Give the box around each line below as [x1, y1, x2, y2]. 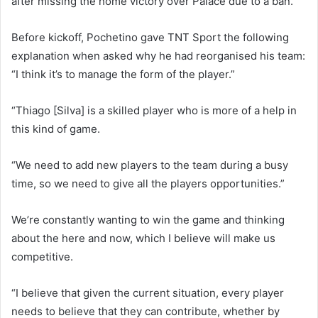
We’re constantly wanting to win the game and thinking [11, 213, 285, 226]
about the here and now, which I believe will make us [11, 231, 275, 245]
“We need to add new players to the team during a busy [11, 158, 288, 172]
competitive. [11, 250, 73, 263]
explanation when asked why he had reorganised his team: [11, 49, 305, 62]
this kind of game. [11, 122, 100, 136]
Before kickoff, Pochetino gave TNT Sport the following [11, 31, 289, 44]
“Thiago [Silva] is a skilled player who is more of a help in [11, 104, 297, 117]
